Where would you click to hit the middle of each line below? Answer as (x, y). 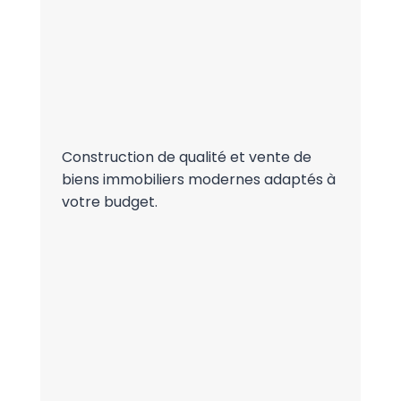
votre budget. (109, 201)
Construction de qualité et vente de (186, 157)
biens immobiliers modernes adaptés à (198, 179)
